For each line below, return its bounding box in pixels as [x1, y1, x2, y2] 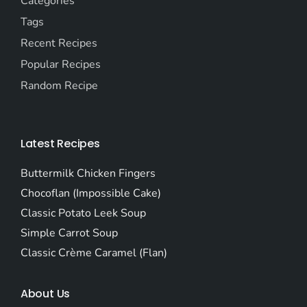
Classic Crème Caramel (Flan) [20, 245, 167, 260]
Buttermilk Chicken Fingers [20, 165, 156, 181]
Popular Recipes [20, 56, 101, 72]
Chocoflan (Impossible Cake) [20, 185, 161, 201]
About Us [20, 285, 71, 302]
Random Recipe [20, 77, 98, 93]
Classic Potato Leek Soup [20, 205, 146, 221]
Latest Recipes [20, 135, 100, 151]
